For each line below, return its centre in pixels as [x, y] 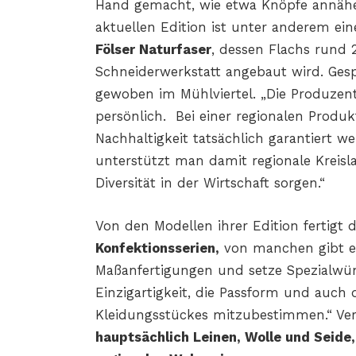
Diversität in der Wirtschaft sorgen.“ [210, 184]
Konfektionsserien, [157, 248]
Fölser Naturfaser [153, 50]
